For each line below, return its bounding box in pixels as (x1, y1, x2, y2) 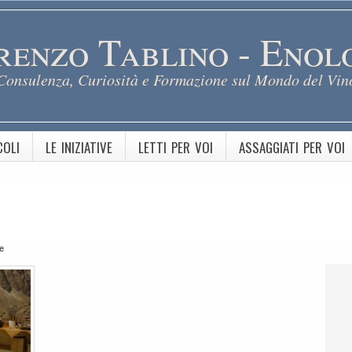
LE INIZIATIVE (46, 137, 112, 157)
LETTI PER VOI (138, 137, 213, 157)
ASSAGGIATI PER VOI (239, 137, 345, 157)
